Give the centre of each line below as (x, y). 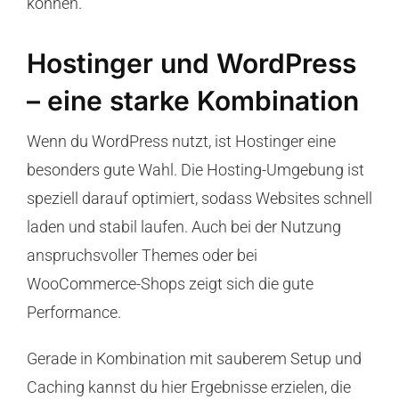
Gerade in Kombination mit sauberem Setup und (194, 359)
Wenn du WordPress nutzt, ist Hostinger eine (181, 142)
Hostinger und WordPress (191, 63)
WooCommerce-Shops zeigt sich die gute (170, 284)
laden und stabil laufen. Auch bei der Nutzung (183, 227)
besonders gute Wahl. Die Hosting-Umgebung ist (195, 170)
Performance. (73, 313)
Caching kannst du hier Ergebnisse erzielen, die (188, 387)
